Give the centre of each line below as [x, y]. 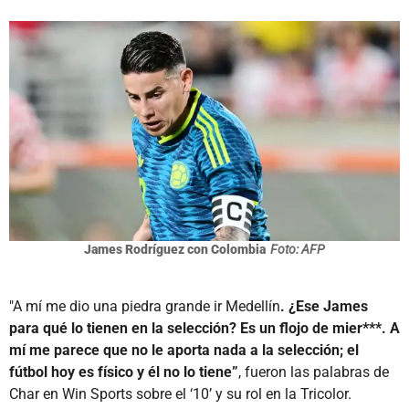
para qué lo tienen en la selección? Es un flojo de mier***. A [204, 328]
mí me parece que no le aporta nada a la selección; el [184, 350]
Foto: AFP [298, 249]
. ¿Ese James [324, 306]
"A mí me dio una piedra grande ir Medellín [145, 306]
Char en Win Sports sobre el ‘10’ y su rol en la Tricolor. [180, 393]
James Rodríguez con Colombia [175, 249]
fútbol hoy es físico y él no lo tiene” [124, 372]
